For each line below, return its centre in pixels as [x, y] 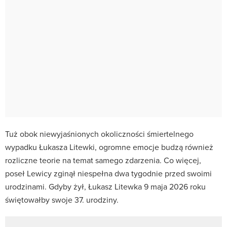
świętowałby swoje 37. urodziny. [62, 199]
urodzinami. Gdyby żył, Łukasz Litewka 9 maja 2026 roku [105, 186]
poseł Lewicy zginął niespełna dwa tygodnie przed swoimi [108, 173]
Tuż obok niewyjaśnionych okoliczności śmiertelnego [99, 134]
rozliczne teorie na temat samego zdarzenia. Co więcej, [103, 160]
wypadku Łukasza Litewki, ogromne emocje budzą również [109, 147]
